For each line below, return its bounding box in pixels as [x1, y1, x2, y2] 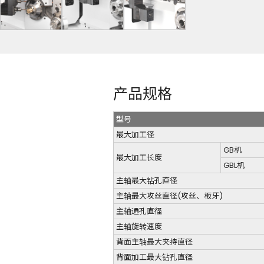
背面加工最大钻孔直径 [116, 251, 193, 263]
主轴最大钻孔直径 [116, 174, 177, 186]
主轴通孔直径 [116, 205, 162, 217]
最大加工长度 [116, 151, 162, 163]
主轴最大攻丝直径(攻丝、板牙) [116, 190, 223, 202]
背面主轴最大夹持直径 [116, 236, 193, 247]
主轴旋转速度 [116, 220, 162, 232]
